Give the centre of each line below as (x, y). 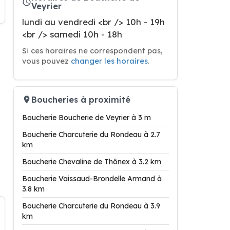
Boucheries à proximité (81, 99)
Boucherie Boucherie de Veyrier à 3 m (87, 118)
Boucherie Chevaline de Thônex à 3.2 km (92, 162)
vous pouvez (46, 61)
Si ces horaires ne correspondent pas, (92, 51)
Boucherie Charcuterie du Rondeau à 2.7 (91, 135)
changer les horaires (109, 61)
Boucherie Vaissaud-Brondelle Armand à (92, 179)
